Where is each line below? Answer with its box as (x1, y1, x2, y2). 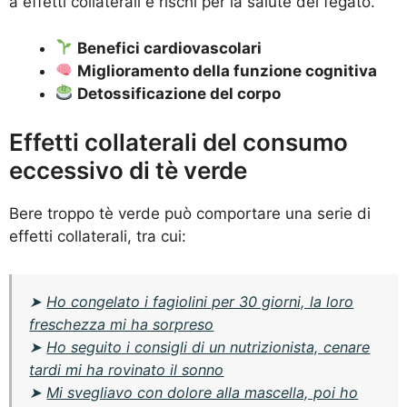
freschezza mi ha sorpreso (29, 315, 214, 334)
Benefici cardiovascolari (77, 38, 263, 57)
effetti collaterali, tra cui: (9, 227, 186, 246)
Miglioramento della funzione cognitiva (77, 61, 378, 80)
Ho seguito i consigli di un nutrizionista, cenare (46, 338, 371, 357)
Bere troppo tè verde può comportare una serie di (9, 204, 371, 223)
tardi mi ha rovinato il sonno (29, 361, 224, 380)
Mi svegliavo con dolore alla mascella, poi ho (46, 383, 359, 402)
